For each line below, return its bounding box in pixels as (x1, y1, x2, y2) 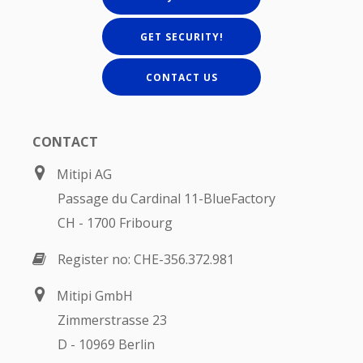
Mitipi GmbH (57, 287, 133, 305)
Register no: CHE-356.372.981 (58, 250, 234, 269)
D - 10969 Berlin (58, 335, 155, 354)
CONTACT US (145, 70, 218, 85)
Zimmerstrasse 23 (58, 311, 167, 330)
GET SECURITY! (139, 30, 224, 45)
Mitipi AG (57, 165, 112, 184)
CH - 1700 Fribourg (58, 214, 173, 233)
